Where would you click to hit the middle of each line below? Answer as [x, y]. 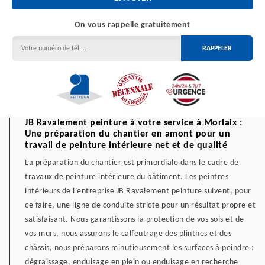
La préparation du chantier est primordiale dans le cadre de [132, 163]
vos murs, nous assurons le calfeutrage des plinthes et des [128, 234]
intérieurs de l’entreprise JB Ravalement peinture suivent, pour [138, 191]
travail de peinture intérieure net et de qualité [126, 146]
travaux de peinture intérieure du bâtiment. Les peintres [127, 177]
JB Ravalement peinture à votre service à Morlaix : [133, 123]
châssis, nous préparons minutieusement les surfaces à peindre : [140, 248]
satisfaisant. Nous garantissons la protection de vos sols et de [135, 220]
